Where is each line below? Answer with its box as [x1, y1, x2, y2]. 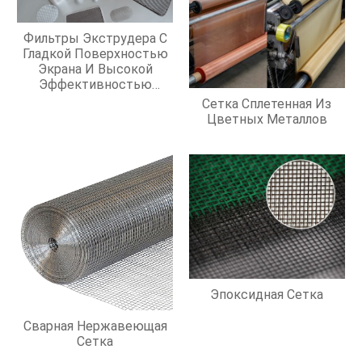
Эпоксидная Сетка [210, 286, 324, 302]
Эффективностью [38, 76, 152, 92]
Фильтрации [57, 91, 133, 107]
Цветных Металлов [206, 112, 327, 128]
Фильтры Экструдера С [23, 30, 167, 46]
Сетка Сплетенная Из [202, 96, 332, 112]
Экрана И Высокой [37, 61, 153, 77]
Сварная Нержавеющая [23, 318, 167, 335]
